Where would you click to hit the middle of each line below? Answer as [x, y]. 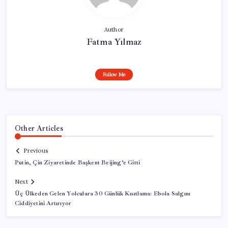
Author [114, 29]
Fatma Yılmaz [114, 41]
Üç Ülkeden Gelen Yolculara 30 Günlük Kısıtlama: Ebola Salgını [103, 194]
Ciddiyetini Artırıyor [43, 204]
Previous [36, 151]
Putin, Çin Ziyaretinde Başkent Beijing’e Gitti [78, 163]
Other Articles [39, 128]
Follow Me [114, 74]
